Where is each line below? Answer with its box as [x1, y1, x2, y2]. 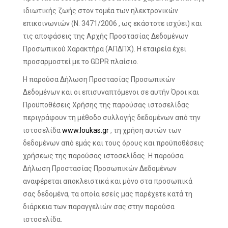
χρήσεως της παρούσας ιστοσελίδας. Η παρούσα [23, 152, 184, 160]
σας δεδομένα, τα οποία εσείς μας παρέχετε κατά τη [23, 190, 192, 198]
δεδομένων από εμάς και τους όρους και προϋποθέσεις [23, 139, 204, 147]
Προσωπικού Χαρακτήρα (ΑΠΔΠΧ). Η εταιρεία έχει [23, 45, 186, 53]
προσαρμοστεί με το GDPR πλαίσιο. [23, 58, 138, 66]
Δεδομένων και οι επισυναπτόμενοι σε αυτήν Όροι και [23, 88, 199, 96]
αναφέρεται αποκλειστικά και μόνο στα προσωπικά [23, 177, 192, 185]
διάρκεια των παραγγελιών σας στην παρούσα [23, 203, 175, 211]
